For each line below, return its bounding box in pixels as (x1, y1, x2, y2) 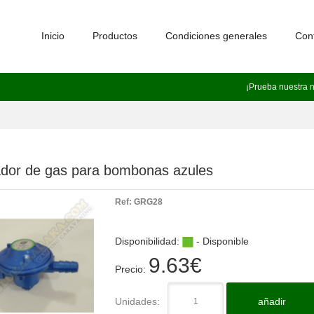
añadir (258, 296, 286, 307)
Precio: (115, 264, 149, 275)
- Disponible (193, 235, 249, 247)
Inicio (41, 30, 64, 41)
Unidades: (115, 296, 160, 307)
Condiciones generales (165, 30, 267, 41)
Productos (93, 30, 137, 41)
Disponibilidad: (115, 235, 182, 247)
